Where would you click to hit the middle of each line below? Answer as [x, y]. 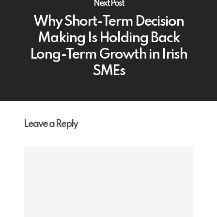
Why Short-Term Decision [108, 22]
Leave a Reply [51, 124]
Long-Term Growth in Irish [108, 55]
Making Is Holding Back [108, 38]
